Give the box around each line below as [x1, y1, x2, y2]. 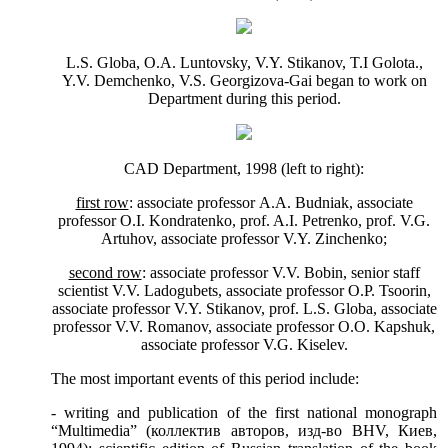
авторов [230, 422, 285, 440]
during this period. [221, 90, 341, 108]
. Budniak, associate [286, 194, 413, 212]
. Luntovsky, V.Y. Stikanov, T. [171, 54, 363, 72]
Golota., [367, 54, 423, 72]
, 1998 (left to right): [237, 160, 364, 178]
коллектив [151, 422, 222, 440]
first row [75, 194, 129, 212]
